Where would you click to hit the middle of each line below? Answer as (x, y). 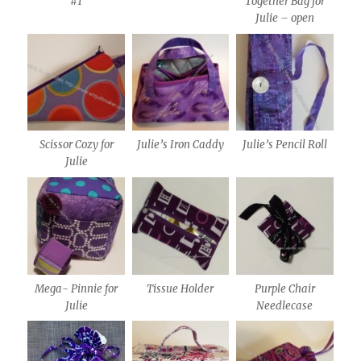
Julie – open (284, 19)
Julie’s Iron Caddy (180, 145)
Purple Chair (284, 288)
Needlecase (285, 305)
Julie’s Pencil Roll (284, 145)
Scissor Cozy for (76, 145)
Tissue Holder (180, 288)
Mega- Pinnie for (77, 288)
